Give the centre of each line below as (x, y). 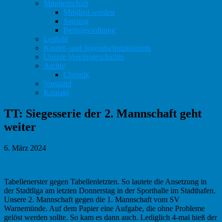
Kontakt (56, 92)
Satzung (76, 21)
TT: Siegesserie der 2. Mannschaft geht (103, 113)
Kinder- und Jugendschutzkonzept (97, 48)
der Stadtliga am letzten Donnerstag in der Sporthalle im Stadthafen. (110, 190)
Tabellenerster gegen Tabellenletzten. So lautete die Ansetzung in (105, 181)
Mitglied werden (89, 12)
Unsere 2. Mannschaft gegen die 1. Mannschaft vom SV (92, 199)
